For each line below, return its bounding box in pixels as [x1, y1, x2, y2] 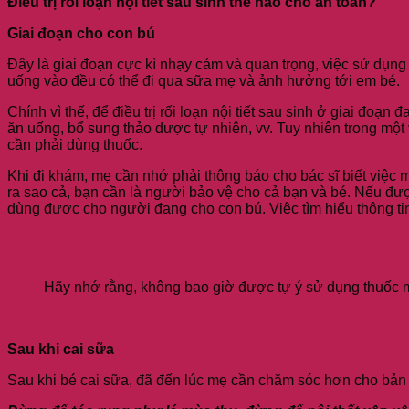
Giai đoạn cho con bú [7, 25, 155, 41]
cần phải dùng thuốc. [7, 136, 142, 152]
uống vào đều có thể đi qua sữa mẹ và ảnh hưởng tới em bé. [7, 72, 400, 89]
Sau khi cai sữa [7, 341, 114, 357]
